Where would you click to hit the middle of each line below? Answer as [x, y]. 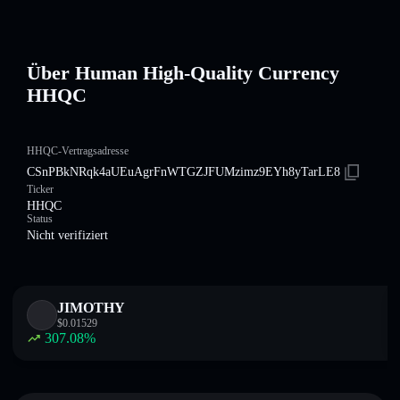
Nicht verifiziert [67, 235]
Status [40, 219]
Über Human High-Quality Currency [183, 73]
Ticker [40, 189]
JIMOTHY [91, 308]
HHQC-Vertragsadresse [78, 151]
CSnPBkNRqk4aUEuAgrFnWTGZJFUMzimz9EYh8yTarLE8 [183, 172]
